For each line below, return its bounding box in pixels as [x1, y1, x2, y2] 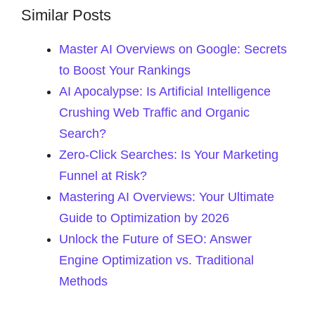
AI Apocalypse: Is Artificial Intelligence [59, 84, 271, 98]
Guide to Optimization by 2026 [59, 211, 229, 225]
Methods [59, 274, 108, 288]
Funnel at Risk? [59, 169, 147, 183]
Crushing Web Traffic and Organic [59, 105, 250, 120]
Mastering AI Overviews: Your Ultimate [59, 190, 274, 204]
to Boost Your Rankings [59, 63, 191, 77]
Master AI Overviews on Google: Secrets [59, 42, 287, 56]
